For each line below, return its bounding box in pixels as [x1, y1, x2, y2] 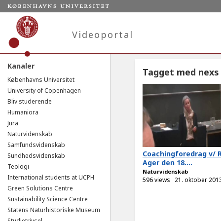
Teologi [7, 162, 29, 171]
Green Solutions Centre [7, 184, 73, 192]
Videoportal [72, 29, 133, 41]
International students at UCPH [7, 173, 94, 182]
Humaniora [7, 108, 38, 116]
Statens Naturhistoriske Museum [7, 206, 100, 214]
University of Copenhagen [7, 86, 81, 95]
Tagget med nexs [143, 66, 219, 78]
